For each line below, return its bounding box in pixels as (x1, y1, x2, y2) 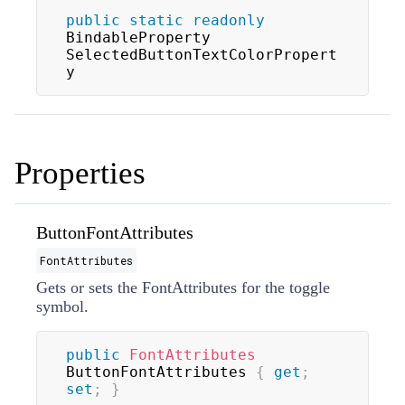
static (129, 11, 184, 29)
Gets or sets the (36, 278, 142, 297)
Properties (14, 155, 146, 191)
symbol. (36, 297, 89, 316)
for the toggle (237, 278, 330, 297)
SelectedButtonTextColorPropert (66, 45, 337, 63)
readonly (193, 11, 265, 29)
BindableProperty (66, 28, 211, 46)
